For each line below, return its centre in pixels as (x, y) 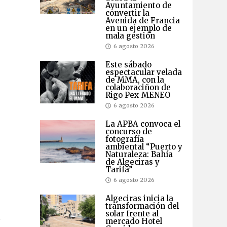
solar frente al (132, 214)
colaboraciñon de (138, 88)
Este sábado (128, 65)
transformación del (142, 206)
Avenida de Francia (142, 21)
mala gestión (130, 36)
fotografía (124, 139)
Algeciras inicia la (139, 199)
